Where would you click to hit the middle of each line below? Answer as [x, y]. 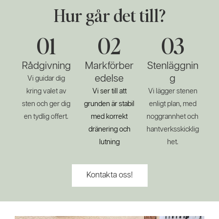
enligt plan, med [173, 104]
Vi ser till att [109, 91]
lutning [109, 142]
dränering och [109, 129]
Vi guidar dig [46, 78]
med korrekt [109, 117]
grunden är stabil [109, 104]
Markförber [109, 66]
